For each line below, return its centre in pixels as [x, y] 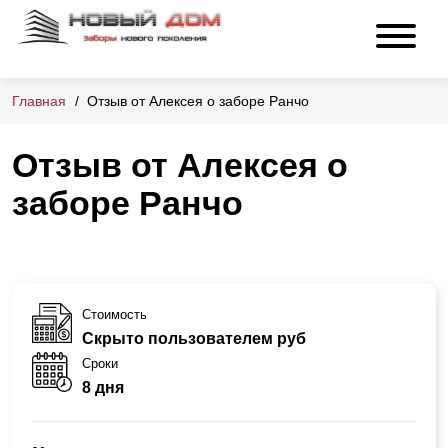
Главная [39, 101]
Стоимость [114, 314]
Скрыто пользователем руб [194, 338]
